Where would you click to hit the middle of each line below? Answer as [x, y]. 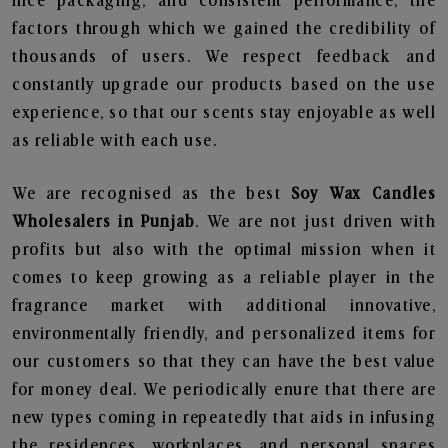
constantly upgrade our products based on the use [224, 85]
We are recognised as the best [151, 194]
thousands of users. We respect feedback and [224, 57]
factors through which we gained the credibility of [224, 29]
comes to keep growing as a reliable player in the [224, 278]
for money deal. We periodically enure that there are [224, 390]
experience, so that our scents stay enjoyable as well [224, 113]
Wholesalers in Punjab [104, 222]
